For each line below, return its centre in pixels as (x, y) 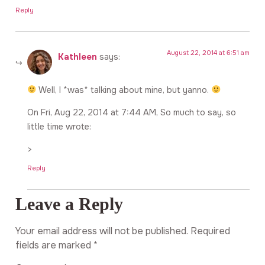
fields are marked (54, 245)
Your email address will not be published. (102, 231)
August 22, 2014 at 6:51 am (208, 52)
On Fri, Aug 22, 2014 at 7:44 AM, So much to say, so (132, 113)
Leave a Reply (69, 204)
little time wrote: (59, 127)
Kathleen (77, 56)
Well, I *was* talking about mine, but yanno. (124, 90)
